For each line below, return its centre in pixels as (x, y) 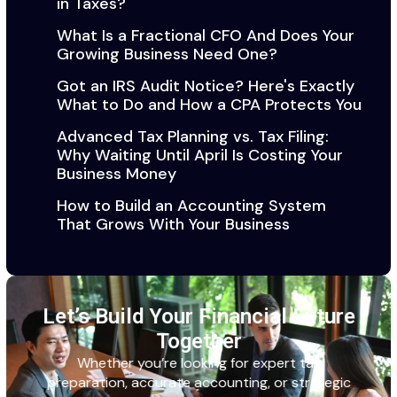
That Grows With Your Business (173, 224)
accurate (160, 382)
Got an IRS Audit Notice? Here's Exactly (205, 86)
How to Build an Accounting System (191, 205)
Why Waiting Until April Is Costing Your (199, 155)
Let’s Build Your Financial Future (198, 316)
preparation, (89, 382)
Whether (107, 362)
